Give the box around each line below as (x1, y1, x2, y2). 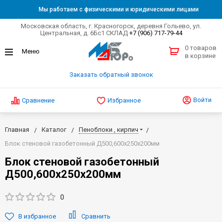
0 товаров (185, 44, 217, 52)
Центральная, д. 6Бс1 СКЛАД (40, 29, 129, 37)
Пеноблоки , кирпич (79, 125, 138, 133)
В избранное (18, 212, 56, 220)
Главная (5, 125, 29, 133)
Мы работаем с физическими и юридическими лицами (38, 6, 199, 13)
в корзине (185, 52, 216, 60)
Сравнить (81, 212, 111, 220)
